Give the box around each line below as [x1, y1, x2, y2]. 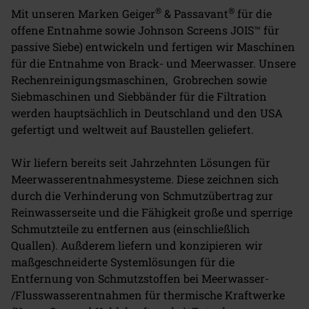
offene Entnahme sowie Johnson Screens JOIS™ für [11, 22, 279, 37]
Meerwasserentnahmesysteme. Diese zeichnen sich [11, 171, 279, 186]
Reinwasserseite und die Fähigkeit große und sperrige [11, 204, 292, 219]
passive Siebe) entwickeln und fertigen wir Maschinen [11, 39, 295, 54]
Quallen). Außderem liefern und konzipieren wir [11, 237, 263, 252]
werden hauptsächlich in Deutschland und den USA [11, 105, 283, 120]
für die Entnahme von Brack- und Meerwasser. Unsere [11, 55, 296, 70]
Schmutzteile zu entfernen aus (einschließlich [11, 221, 250, 236]
